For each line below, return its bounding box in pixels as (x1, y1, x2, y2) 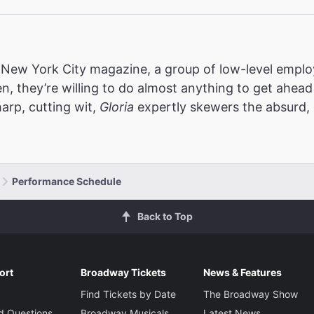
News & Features (203, 266, 282, 278)
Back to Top (137, 210, 193, 222)
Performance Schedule (12, 175, 121, 187)
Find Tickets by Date (80, 288, 176, 300)
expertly (134, 100, 186, 114)
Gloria (100, 100, 134, 114)
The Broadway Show (203, 288, 298, 300)
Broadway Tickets (80, 266, 166, 278)
